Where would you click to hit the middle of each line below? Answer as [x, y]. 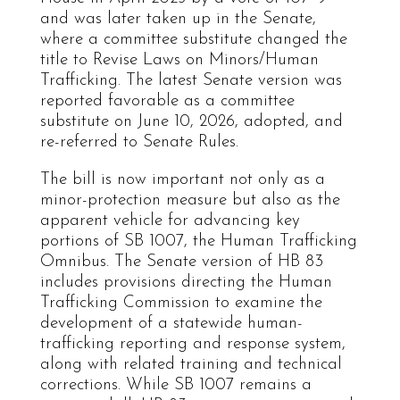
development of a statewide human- [171, 323]
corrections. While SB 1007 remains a [175, 385]
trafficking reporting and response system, [192, 344]
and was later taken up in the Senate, [178, 19]
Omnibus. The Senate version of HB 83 [181, 262]
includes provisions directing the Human [186, 282]
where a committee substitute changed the [193, 39]
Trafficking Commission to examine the [181, 303]
